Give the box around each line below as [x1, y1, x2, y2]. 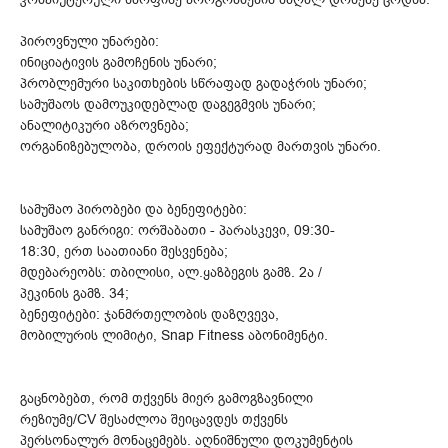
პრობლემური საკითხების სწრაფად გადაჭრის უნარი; [20, 73, 367, 93]
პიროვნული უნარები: [20, 31, 159, 51]
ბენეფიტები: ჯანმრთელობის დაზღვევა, [20, 304, 279, 324]
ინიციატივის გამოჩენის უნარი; [20, 52, 217, 72]
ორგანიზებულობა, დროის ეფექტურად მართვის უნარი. [20, 136, 381, 156]
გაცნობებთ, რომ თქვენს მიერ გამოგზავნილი [20, 388, 313, 408]
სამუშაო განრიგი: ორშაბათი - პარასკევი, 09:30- [20, 220, 335, 240]
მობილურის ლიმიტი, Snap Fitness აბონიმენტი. [20, 325, 328, 345]
